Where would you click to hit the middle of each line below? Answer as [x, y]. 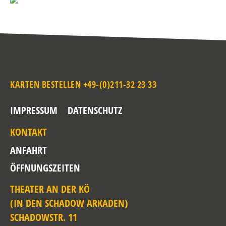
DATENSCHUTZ [95, 110]
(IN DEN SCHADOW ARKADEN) [69, 203]
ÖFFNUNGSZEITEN [45, 168]
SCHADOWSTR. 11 [44, 217]
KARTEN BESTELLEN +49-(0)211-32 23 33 [83, 84]
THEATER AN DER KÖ [50, 189]
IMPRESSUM [34, 110]
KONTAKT [29, 132]
